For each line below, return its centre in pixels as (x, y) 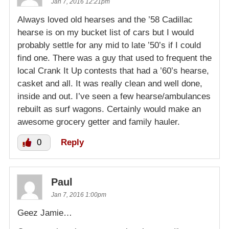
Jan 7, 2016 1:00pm (79, 194)
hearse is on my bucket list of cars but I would (106, 32)
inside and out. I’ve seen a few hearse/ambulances (114, 96)
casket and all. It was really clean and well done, (110, 83)
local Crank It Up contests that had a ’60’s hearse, (113, 71)
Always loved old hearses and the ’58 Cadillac (105, 19)
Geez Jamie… (45, 213)
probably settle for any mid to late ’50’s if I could (109, 45)
